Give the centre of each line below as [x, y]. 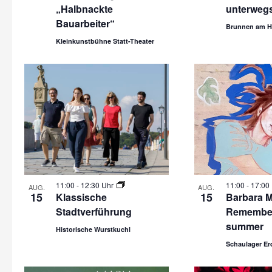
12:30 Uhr [98, 185]
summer [244, 226]
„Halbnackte [84, 9]
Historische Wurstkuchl [93, 229]
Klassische [81, 197]
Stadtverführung [94, 212]
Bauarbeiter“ [85, 23]
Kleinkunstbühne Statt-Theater [105, 41]
